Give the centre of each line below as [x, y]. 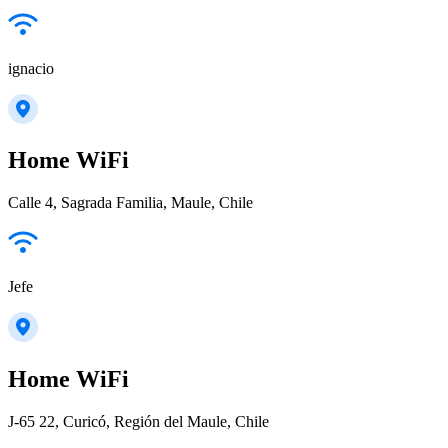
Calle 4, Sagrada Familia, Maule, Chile [130, 203]
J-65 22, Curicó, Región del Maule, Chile [138, 422]
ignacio [31, 68]
